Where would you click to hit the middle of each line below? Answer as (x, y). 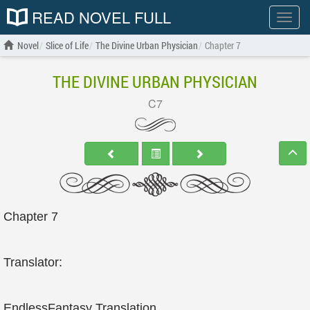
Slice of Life (67, 45)
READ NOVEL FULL (99, 17)
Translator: (33, 262)
